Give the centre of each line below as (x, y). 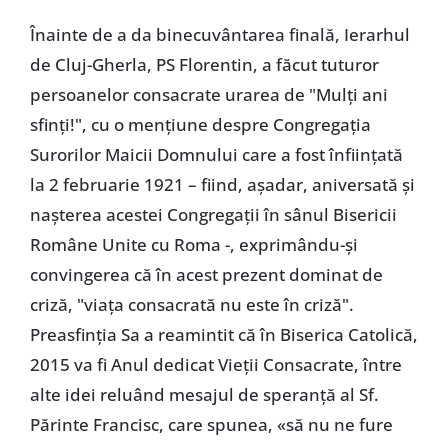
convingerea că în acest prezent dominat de (206, 274)
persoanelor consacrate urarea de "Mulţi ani (208, 94)
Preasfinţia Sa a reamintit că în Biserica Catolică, (223, 334)
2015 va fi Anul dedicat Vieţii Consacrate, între (215, 364)
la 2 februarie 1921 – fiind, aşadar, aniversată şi (222, 184)
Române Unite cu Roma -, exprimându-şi (193, 244)
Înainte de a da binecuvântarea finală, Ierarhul (219, 34)
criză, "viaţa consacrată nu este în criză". (191, 304)
